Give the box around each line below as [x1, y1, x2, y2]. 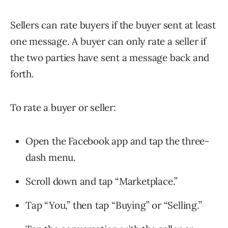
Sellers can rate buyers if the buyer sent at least [10, 19, 216, 32]
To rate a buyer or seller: [10, 101, 116, 114]
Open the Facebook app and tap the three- [25, 135, 209, 148]
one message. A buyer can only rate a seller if [10, 35, 206, 48]
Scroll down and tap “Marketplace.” [25, 175, 178, 188]
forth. [10, 68, 34, 80]
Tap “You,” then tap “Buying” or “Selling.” [25, 199, 202, 212]
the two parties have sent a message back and [10, 51, 210, 64]
